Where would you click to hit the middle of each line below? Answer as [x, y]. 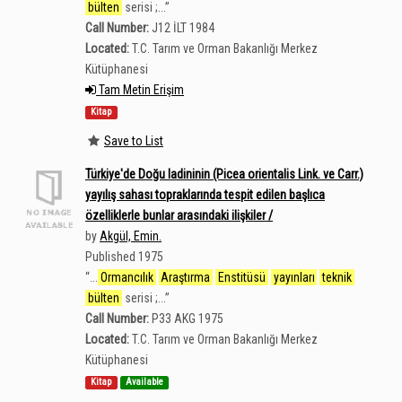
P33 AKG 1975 [188, 319]
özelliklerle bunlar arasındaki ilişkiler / [179, 215]
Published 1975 [124, 257]
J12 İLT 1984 [183, 28]
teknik [337, 277]
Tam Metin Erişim [140, 90]
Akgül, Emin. [131, 236]
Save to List [134, 140]
